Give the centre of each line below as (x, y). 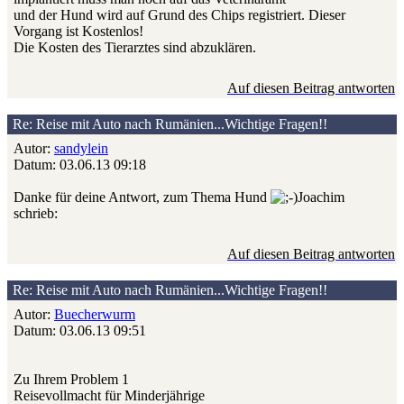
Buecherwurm (95, 315)
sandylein (81, 149)
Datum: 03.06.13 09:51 (80, 331)
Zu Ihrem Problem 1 (71, 380)
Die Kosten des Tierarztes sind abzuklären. (135, 48)
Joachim (321, 197)
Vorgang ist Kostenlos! (78, 32)
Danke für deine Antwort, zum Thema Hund (142, 197)
